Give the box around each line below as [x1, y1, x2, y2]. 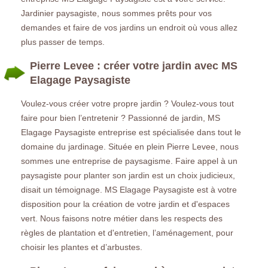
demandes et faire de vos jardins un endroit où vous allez [21, 22, 237, 32]
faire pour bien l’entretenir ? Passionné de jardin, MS [21, 112, 220, 123]
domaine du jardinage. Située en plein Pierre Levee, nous [21, 141, 239, 151]
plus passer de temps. [21, 36, 105, 47]
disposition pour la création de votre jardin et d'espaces [21, 199, 230, 209]
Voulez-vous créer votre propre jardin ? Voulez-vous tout [21, 98, 234, 108]
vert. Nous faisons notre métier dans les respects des [21, 213, 223, 223]
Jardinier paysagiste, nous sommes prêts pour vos [21, 8, 212, 18]
